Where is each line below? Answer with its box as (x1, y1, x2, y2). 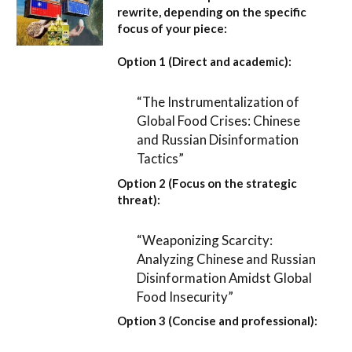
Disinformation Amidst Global (137, 269, 313, 286)
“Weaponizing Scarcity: (137, 231, 273, 248)
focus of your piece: (117, 20, 227, 35)
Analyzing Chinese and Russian (137, 250, 317, 267)
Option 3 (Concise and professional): (117, 313, 317, 328)
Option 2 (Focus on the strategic (117, 175, 297, 190)
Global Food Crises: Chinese (137, 112, 301, 130)
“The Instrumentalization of (137, 93, 300, 111)
